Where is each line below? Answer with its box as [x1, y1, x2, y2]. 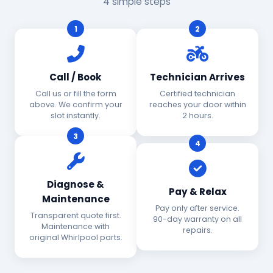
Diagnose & [47, 178, 104, 191]
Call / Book [49, 71, 102, 83]
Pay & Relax [168, 185, 227, 198]
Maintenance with [41, 221, 110, 232]
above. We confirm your [29, 99, 122, 110]
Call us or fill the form [35, 88, 116, 99]
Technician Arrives [150, 71, 245, 83]
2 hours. [182, 110, 213, 121]
